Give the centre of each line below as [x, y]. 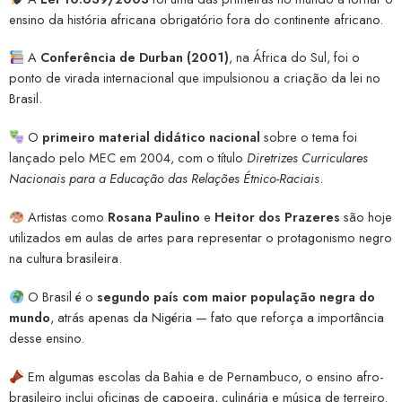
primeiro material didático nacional [151, 137]
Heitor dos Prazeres [277, 217]
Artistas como [66, 217]
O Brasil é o [60, 297]
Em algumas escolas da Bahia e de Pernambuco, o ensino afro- [203, 377]
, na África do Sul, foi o [294, 57]
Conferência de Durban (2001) [134, 57]
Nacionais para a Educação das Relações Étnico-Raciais [164, 179]
